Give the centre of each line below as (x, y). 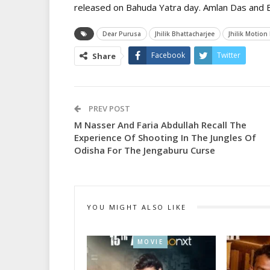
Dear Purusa (122, 33)
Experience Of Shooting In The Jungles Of (165, 137)
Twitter (229, 55)
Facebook (168, 55)
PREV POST (108, 108)
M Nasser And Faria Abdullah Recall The (160, 124)
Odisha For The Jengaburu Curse (145, 150)
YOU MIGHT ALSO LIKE (137, 207)
